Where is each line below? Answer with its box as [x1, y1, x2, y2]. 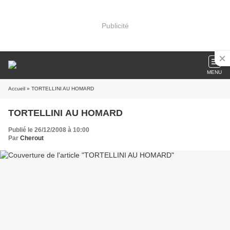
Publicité [101, 21, 129, 30]
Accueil [8, 86, 25, 91]
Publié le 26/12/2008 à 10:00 [8, 126, 89, 133]
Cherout [20, 135, 44, 142]
